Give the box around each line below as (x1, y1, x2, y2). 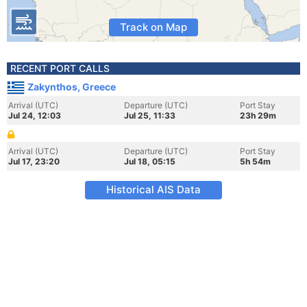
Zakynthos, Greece (27, 81, 116, 93)
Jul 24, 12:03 (8, 110, 61, 121)
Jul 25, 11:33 (124, 110, 175, 121)
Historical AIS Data (106, 183, 201, 196)
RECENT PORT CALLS (10, 62, 110, 74)
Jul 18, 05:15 (124, 156, 175, 167)
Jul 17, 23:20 (8, 156, 60, 167)
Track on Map (120, 21, 187, 34)
